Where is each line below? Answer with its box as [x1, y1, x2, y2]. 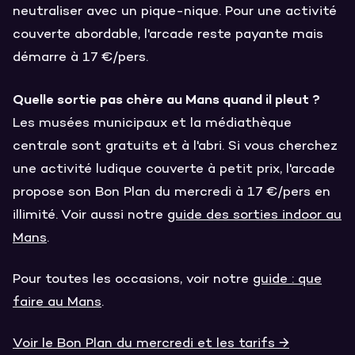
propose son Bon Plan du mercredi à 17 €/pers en [13, 184, 330, 200]
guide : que [253, 271, 322, 288]
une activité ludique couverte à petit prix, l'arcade [13, 161, 335, 177]
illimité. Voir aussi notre [13, 207, 167, 223]
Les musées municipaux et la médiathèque [13, 115, 292, 132]
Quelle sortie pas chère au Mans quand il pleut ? [13, 90, 320, 108]
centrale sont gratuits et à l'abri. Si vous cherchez [13, 138, 338, 155]
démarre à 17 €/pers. [13, 49, 148, 66]
